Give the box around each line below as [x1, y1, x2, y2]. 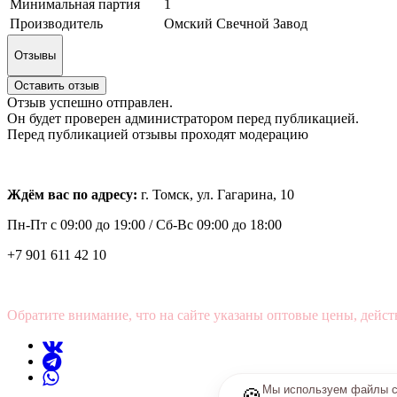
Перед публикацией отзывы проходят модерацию [7, 127, 308, 143]
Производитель [10, 15, 103, 31]
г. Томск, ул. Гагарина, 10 [141, 187, 294, 203]
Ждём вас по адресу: [7, 187, 141, 203]
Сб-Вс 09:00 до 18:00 [156, 217, 282, 233]
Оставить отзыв [14, 79, 99, 93]
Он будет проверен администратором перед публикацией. [7, 111, 359, 127]
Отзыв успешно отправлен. [7, 95, 173, 111]
